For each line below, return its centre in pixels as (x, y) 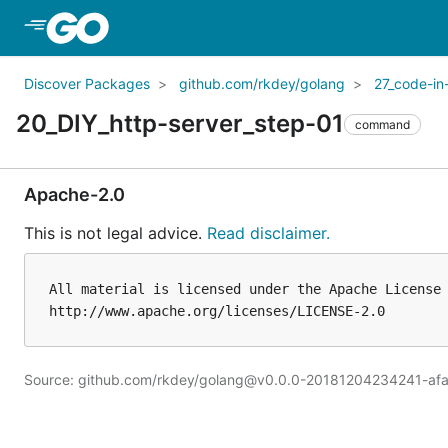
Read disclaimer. (268, 233)
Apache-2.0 (74, 194)
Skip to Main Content (193, 27)
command (382, 124)
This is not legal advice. (115, 233)
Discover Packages (87, 83)
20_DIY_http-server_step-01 (180, 123)
